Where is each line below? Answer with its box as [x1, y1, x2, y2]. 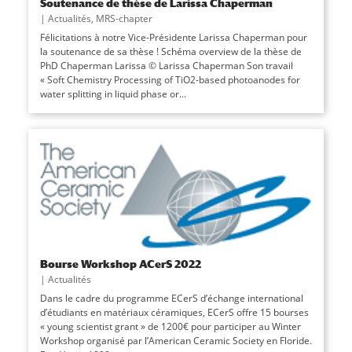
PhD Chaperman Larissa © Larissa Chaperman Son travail [39, 58, 293, 72]
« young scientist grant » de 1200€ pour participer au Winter [39, 320, 301, 334]
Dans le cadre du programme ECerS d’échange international [39, 291, 303, 306]
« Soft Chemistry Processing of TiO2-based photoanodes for [39, 72, 300, 86]
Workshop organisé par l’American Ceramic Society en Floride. [39, 334, 312, 348]
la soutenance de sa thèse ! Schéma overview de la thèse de [39, 44, 302, 58]
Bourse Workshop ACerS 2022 [39, 257, 201, 271]
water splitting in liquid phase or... [39, 86, 186, 101]
